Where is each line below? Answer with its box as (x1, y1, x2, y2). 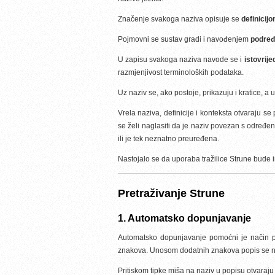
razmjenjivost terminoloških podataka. (118, 68, 244, 77)
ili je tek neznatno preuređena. (118, 134, 219, 143)
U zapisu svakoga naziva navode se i (118, 55, 244, 64)
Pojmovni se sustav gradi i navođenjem (118, 35, 250, 44)
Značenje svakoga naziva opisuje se (118, 15, 241, 23)
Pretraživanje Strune (118, 187, 225, 199)
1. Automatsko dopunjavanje (118, 213, 251, 223)
